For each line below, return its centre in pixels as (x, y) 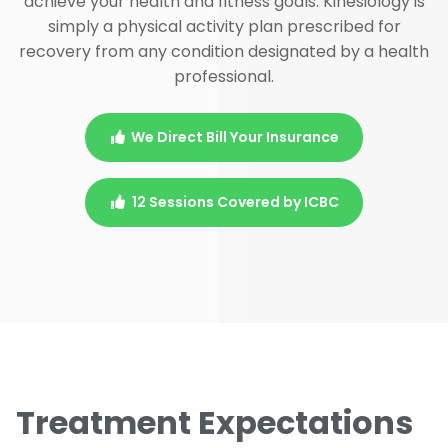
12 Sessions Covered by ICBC (235, 201)
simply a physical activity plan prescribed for (224, 26)
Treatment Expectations (214, 422)
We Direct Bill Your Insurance (235, 136)
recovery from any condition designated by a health (224, 51)
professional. (224, 76)
